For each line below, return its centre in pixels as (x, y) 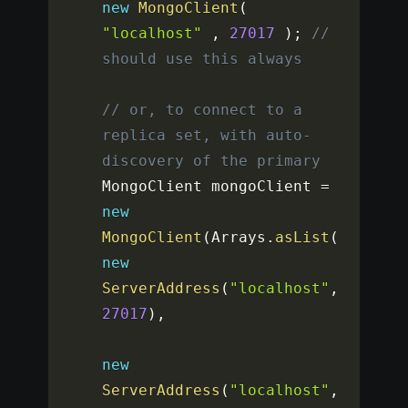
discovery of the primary (212, 161)
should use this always (203, 59)
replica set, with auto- (207, 136)
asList (303, 238)
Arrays (239, 238)
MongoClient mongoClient (212, 187)
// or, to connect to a (203, 110)
